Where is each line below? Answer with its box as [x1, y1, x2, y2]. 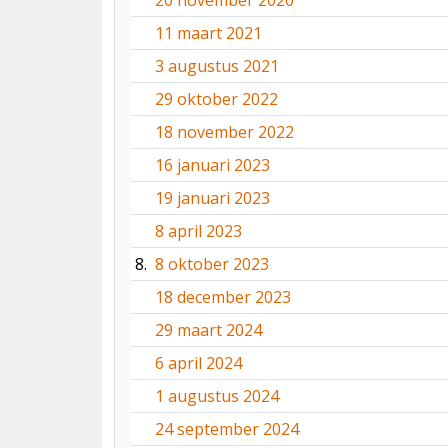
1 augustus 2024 [155, 385, 279, 407]
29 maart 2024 [155, 319, 262, 341]
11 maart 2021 [155, 22, 262, 44]
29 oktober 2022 [155, 88, 278, 110]
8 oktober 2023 [155, 253, 269, 275]
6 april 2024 [155, 352, 242, 374]
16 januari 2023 [155, 154, 270, 176]
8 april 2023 [155, 220, 242, 242]
